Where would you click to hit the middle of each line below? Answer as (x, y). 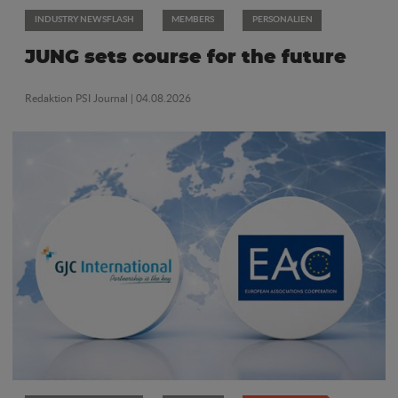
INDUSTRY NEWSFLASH (84, 19)
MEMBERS (193, 19)
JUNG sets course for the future (186, 58)
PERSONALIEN (282, 19)
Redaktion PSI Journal (78, 98)
